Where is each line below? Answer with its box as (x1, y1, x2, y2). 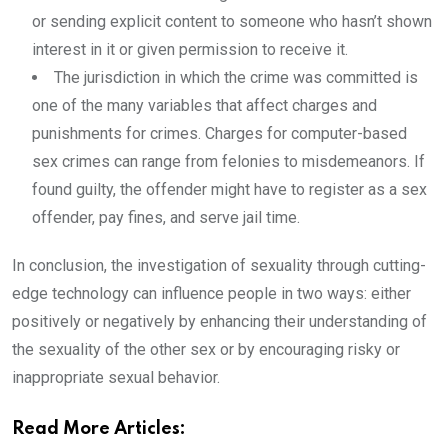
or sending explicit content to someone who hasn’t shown (32, 12, 432, 31)
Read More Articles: (12, 420, 186, 438)
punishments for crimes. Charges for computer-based (32, 124, 407, 143)
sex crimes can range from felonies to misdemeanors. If (32, 152, 425, 171)
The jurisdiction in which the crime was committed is (54, 68, 418, 87)
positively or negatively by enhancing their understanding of (12, 312, 427, 331)
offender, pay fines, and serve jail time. (32, 208, 300, 227)
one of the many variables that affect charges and (32, 96, 377, 115)
